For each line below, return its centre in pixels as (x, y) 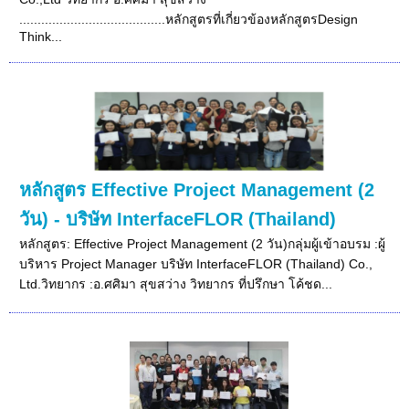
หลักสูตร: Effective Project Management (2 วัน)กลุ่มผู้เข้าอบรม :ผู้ (203, 243)
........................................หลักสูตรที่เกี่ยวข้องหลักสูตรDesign (189, 19)
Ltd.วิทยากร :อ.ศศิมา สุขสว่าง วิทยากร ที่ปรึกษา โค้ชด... (176, 283)
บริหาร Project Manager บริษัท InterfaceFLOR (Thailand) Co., (196, 263)
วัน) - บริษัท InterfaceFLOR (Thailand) (178, 219)
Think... (41, 36)
